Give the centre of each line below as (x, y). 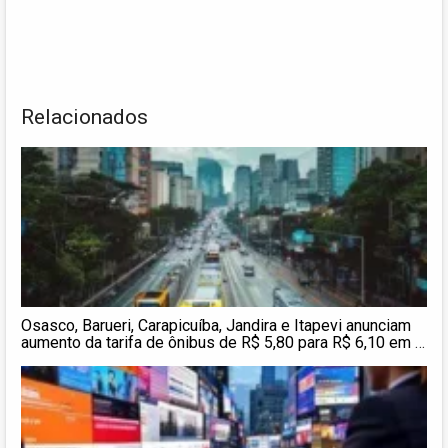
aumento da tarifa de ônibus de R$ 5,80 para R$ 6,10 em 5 (222, 342)
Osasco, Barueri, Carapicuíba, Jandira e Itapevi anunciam (216, 325)
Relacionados (84, 116)
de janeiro (55, 359)
